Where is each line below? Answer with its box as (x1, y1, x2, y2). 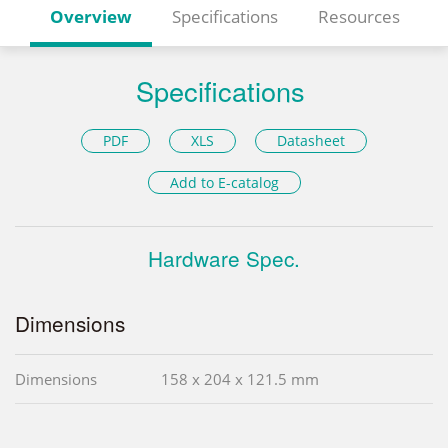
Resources (318, 5, 400, 29)
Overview (50, 5, 132, 29)
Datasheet (277, 130, 346, 150)
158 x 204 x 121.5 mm (161, 369, 319, 390)
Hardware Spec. (148, 243, 300, 274)
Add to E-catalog (169, 173, 279, 193)
